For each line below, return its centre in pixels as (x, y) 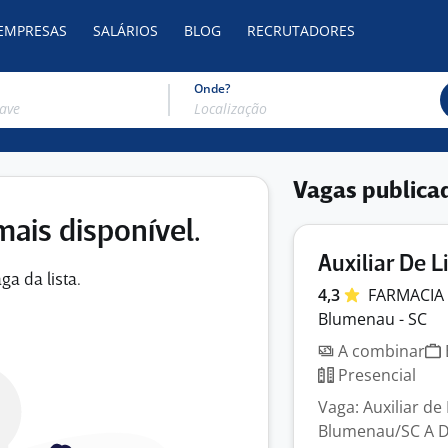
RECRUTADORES (301, 30)
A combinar (379, 351)
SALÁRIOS (125, 30)
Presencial (375, 375)
